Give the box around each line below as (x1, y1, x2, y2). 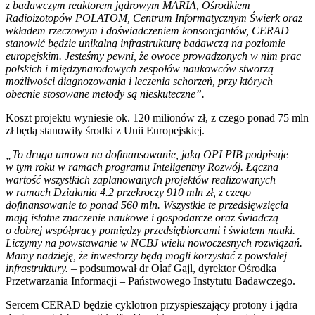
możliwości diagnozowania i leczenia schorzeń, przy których (6, 75, 273, 88)
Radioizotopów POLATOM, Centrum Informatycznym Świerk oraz (6, 12, 302, 25)
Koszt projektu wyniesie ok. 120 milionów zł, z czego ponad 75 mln (6, 112, 309, 124)
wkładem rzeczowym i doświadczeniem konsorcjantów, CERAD (6, 25, 289, 37)
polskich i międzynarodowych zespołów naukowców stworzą (6, 63, 274, 75)
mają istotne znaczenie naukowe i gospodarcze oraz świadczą (6, 212, 278, 224)
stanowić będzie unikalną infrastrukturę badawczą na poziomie (6, 37, 285, 50)
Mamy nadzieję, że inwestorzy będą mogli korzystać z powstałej (6, 250, 287, 262)
